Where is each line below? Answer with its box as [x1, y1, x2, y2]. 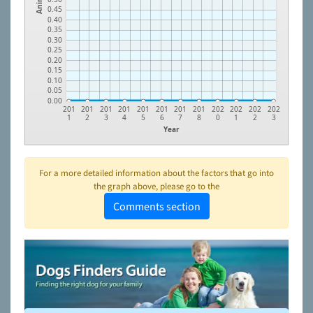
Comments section [112, 198, 201, 213]
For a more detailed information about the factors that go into [39, 166, 274, 179]
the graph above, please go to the [94, 180, 219, 192]
